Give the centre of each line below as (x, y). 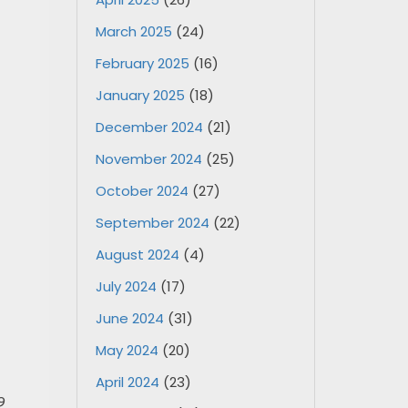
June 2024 (129, 318)
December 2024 (149, 127)
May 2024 (127, 350)
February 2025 (142, 63)
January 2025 (140, 95)
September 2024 (152, 223)
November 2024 (148, 159)
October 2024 (142, 191)
